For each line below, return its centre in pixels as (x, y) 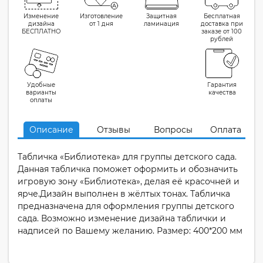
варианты (41, 92)
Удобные (41, 85)
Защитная (162, 16)
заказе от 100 (222, 31)
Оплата (226, 130)
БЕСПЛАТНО (41, 31)
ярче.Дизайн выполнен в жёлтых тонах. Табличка (124, 194)
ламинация (162, 24)
